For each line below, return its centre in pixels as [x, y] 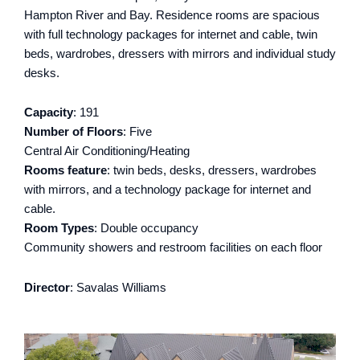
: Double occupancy [146, 229]
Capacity [49, 113]
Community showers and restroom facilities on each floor [173, 248]
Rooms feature [65, 171]
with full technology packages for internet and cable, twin [171, 34]
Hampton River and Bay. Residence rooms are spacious [172, 15]
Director [47, 287]
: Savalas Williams [118, 287]
